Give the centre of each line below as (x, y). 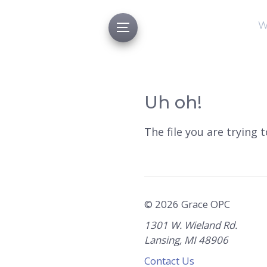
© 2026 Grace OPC (187, 204)
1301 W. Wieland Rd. (191, 225)
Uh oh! (173, 102)
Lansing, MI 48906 (186, 240)
